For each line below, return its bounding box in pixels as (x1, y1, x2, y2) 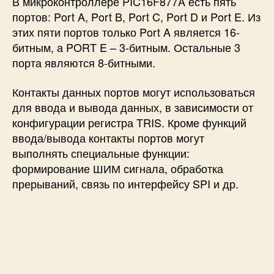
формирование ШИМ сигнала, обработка (12, 160, 223, 176)
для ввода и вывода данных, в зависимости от (12, 98, 253, 115)
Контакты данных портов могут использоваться (12, 83, 255, 100)
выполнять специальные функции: (12, 144, 190, 161)
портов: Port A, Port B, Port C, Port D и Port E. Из (12, 9, 261, 25)
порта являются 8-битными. (12, 54, 155, 71)
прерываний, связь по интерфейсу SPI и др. (12, 175, 239, 191)
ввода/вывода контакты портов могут (12, 129, 204, 146)
